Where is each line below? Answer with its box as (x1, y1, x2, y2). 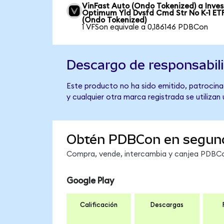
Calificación (80, 201, 117, 209)
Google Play (66, 176, 114, 185)
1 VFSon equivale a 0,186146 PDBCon (82, 23, 208, 31)
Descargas (150, 201, 183, 209)
